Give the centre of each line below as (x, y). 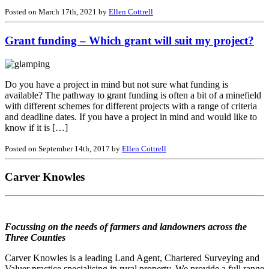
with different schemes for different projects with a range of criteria (131, 106)
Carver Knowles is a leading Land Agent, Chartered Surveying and (132, 258)
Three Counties (35, 238)
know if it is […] (36, 127)
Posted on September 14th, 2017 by (63, 148)
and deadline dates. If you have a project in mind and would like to (131, 116)
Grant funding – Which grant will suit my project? (129, 41)
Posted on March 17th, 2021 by (57, 12)
